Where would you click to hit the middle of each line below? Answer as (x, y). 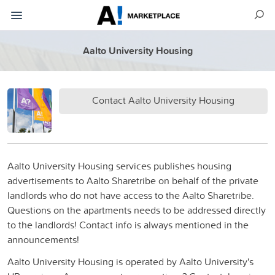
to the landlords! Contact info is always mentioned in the (128, 224)
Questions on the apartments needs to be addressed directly (137, 210)
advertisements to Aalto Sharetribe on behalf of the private (133, 180)
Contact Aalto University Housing (163, 100)
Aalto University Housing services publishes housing (119, 165)
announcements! (43, 239)
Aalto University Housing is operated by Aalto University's (130, 261)
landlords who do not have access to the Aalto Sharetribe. (131, 195)
